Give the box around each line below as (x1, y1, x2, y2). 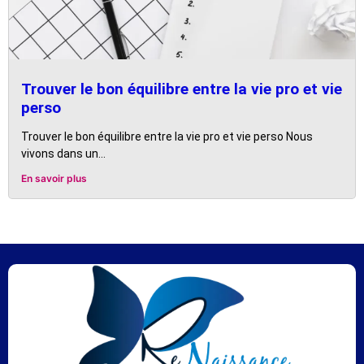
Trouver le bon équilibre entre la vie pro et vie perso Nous (21, 130, 313, 144)
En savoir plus (21, 172, 87, 185)
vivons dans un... (21, 147, 106, 161)
